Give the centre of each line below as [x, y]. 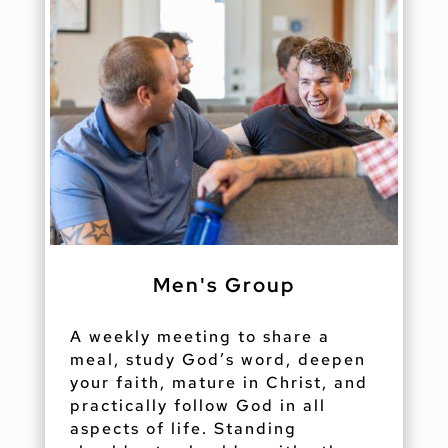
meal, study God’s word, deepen [217, 359]
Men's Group [223, 284]
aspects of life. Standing [183, 428]
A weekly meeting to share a [199, 336]
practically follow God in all [197, 405]
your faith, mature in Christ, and [218, 382]
